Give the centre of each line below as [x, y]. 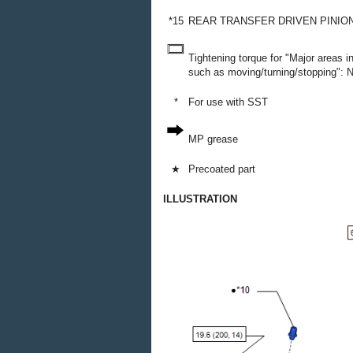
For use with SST [228, 102]
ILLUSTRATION [200, 199]
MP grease [213, 139]
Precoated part [222, 169]
